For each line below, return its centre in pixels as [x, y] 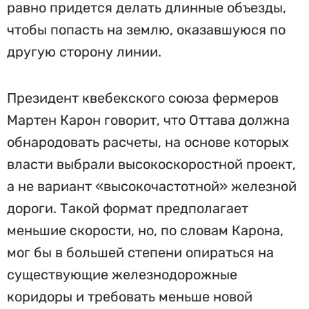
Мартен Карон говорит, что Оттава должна [148, 120]
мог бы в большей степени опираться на [140, 252]
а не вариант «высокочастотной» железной [152, 186]
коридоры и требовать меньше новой [130, 297]
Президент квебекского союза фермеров [143, 98]
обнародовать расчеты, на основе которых [148, 142]
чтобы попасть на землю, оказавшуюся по [146, 30]
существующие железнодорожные [122, 275]
